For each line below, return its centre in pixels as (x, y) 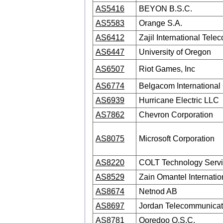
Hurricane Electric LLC (179, 100)
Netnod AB (158, 191)
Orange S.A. (161, 23)
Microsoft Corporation (177, 139)
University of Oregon (175, 52)
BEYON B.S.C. (166, 9)
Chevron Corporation (176, 115)
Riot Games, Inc (167, 69)
